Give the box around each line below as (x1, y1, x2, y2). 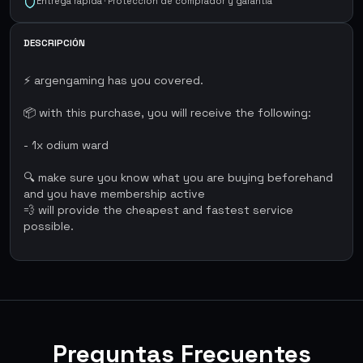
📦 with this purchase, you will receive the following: (23, 105, 311, 120)
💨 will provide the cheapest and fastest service (23, 203, 293, 217)
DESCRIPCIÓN (23, 36, 85, 49)
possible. (23, 219, 74, 233)
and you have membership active (23, 186, 205, 201)
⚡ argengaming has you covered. (23, 73, 203, 88)
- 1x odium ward (23, 138, 109, 152)
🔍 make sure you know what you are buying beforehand (23, 170, 333, 185)
